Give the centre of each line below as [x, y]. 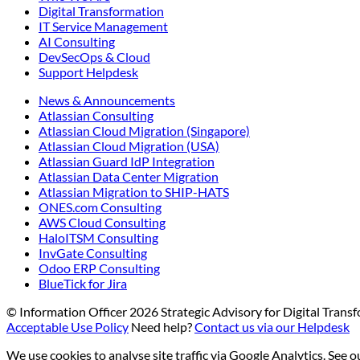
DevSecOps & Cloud [94, 56]
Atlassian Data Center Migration [129, 176]
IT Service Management [103, 26]
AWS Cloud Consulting [102, 222]
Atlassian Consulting [96, 115]
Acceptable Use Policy [67, 326]
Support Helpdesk [88, 72]
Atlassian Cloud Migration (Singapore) [144, 130]
